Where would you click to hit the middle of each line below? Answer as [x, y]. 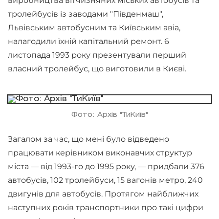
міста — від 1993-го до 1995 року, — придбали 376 [106, 166]
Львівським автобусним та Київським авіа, [94, 28]
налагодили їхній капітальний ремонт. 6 [88, 41]
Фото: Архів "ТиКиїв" [109, 115]
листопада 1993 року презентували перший [97, 55]
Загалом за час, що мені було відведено [88, 139]
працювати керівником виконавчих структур [100, 153]
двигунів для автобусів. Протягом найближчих [103, 194]
